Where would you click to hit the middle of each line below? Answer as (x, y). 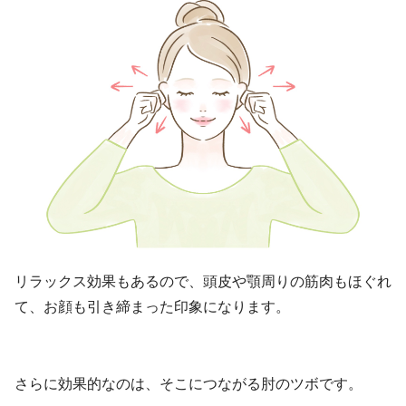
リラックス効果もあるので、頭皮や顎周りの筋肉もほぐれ (203, 282)
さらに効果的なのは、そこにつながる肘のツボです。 (188, 384)
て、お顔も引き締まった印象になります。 (152, 307)
